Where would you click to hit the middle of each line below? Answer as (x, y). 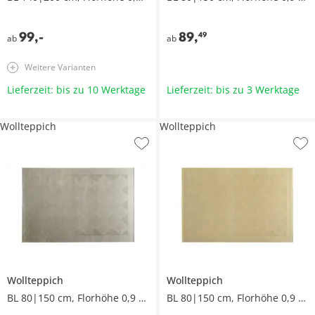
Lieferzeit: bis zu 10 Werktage (76, 90)
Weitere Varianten (60, 67)
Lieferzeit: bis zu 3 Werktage (233, 90)
